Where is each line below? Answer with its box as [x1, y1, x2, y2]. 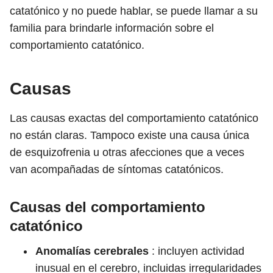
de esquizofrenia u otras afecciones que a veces [10, 146, 244, 158]
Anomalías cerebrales [35, 245, 149, 257]
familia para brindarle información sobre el [10, 22, 214, 34]
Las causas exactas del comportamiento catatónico [10, 112, 258, 124]
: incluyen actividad [149, 245, 244, 257]
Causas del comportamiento [10, 199, 205, 215]
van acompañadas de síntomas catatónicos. [10, 163, 224, 175]
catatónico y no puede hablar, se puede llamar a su [10, 5, 258, 17]
